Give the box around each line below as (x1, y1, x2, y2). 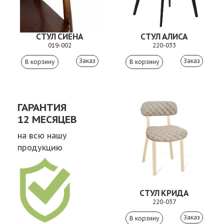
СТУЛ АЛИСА (140, 31, 188, 41)
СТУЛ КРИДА (139, 188, 189, 198)
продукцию (17, 142, 63, 152)
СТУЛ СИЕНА (36, 31, 83, 41)
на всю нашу (17, 130, 67, 140)
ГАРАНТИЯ (17, 101, 66, 114)
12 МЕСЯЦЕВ (17, 113, 77, 126)
